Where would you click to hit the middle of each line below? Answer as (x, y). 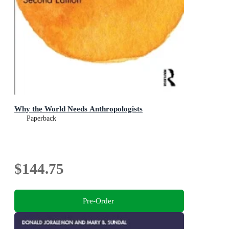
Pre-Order (98, 201)
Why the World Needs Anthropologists (78, 108)
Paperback (41, 118)
